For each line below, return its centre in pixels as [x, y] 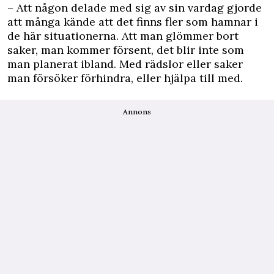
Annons [137, 112]
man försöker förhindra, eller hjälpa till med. [125, 78]
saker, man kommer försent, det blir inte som [126, 50]
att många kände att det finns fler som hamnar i [133, 22]
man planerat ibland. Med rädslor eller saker [125, 64]
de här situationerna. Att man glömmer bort [123, 36]
